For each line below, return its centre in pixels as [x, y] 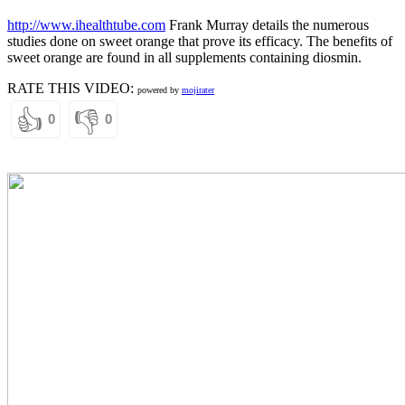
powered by [160, 89]
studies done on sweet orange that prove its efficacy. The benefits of [200, 41]
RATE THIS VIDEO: [72, 88]
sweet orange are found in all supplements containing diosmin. [184, 57]
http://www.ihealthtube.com [86, 24]
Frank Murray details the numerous [267, 24]
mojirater [198, 89]
